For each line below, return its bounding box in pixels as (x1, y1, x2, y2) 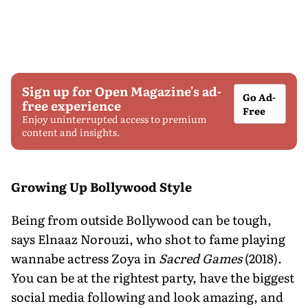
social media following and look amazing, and (11, 287, 283, 306)
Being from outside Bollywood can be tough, (11, 210, 272, 229)
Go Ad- (243, 89, 276, 104)
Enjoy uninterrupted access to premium (22, 111, 207, 126)
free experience (22, 96, 121, 115)
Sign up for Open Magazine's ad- (22, 81, 221, 100)
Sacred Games (159, 248, 245, 267)
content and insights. (22, 124, 120, 139)
